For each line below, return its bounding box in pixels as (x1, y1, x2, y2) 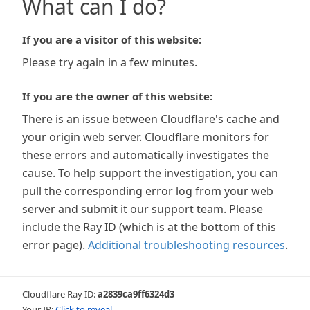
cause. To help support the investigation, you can (22, 165, 278, 181)
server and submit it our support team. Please (22, 201, 263, 217)
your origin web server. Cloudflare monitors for (22, 129, 269, 145)
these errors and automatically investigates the (22, 147, 269, 163)
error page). (22, 237, 85, 253)
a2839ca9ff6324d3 (98, 288, 174, 300)
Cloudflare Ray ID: (22, 288, 98, 300)
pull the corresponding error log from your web (22, 183, 273, 199)
